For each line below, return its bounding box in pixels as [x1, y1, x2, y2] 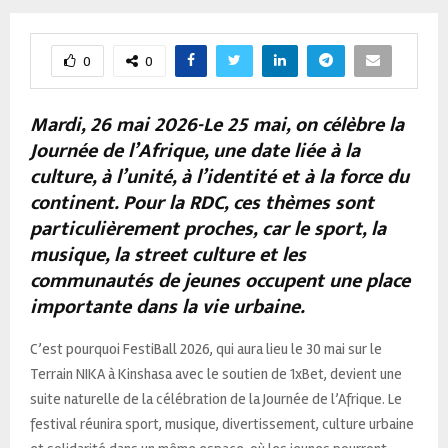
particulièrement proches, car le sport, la [30, 211, 386, 246]
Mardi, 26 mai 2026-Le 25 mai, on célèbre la [30, 107, 404, 142]
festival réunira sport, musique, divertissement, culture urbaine [30, 414, 414, 433]
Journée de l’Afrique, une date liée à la [30, 133, 360, 168]
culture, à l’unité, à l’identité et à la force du [30, 159, 409, 194]
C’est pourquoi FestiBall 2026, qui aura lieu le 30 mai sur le [30, 339, 382, 358]
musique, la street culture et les [30, 237, 306, 272]
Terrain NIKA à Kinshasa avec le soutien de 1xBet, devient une [30, 364, 402, 383]
